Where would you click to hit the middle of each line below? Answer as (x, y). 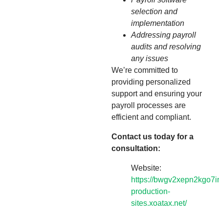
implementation (158, 23)
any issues (150, 58)
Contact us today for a (153, 136)
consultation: (136, 148)
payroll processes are (149, 105)
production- (151, 191)
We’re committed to (145, 70)
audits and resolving (166, 46)
